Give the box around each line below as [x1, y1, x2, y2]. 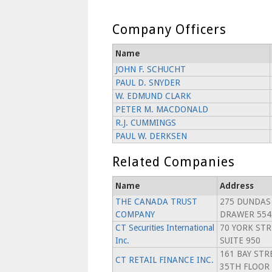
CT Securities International [115, 223, 214, 233]
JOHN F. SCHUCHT [115, 64, 186, 74]
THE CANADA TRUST [115, 197, 197, 206]
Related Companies [112, 154, 235, 169]
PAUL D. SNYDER [115, 78, 180, 87]
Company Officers [112, 22, 226, 37]
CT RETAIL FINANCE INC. [115, 255, 214, 265]
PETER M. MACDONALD [115, 104, 208, 114]
